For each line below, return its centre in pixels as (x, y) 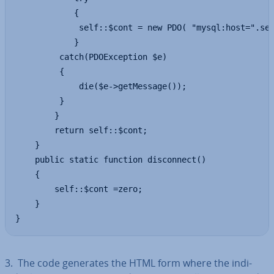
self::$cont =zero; (79, 189)
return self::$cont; (81, 130)
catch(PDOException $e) (91, 57)
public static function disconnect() (111, 160)
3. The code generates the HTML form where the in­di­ (128, 263)
